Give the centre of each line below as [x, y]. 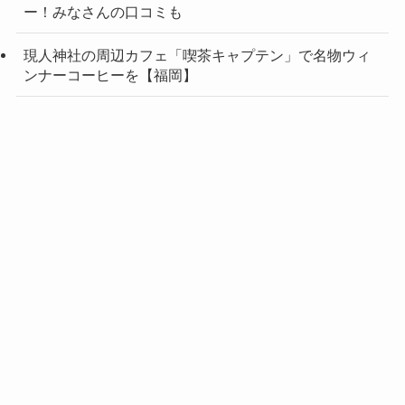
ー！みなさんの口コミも [103, 12]
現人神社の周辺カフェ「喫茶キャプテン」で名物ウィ [197, 55]
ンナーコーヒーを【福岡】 [110, 75]
